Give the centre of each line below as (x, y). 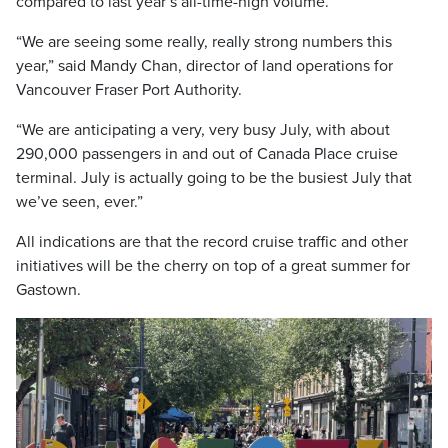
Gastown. (48, 289)
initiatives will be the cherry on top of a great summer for (213, 265)
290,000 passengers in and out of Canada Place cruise (207, 153)
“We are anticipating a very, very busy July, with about (203, 129)
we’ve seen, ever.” (79, 201)
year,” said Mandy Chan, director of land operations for (204, 65)
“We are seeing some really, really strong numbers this (204, 41)
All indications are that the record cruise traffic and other (212, 241)
